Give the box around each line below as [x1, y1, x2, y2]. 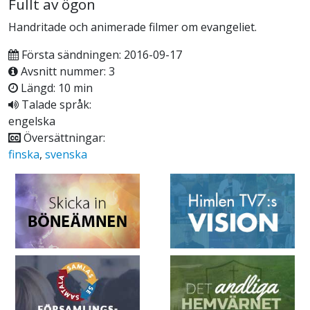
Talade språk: [19, 97, 91, 113]
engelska [8, 113, 55, 129]
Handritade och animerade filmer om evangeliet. [8, 19, 257, 35]
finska [8, 147, 39, 163]
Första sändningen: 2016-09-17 [19, 47, 182, 63]
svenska [45, 147, 87, 163]
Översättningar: [21, 130, 105, 146]
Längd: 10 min [18, 80, 93, 96]
